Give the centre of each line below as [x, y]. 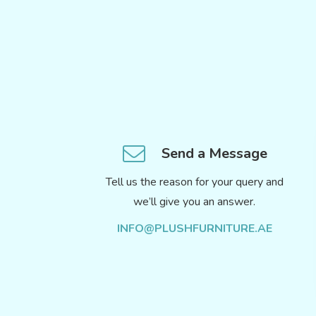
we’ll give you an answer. [195, 202]
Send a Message [215, 154]
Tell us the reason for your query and [194, 182]
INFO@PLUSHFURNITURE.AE [194, 229]
